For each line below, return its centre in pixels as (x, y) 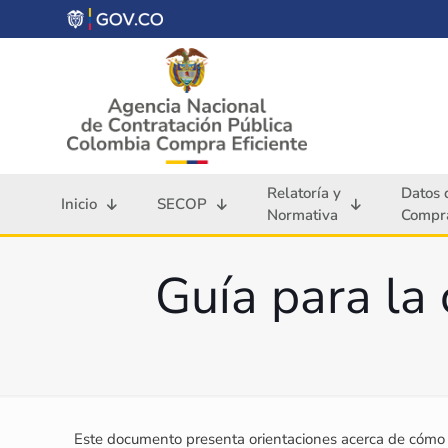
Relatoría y (304, 193)
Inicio (79, 204)
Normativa (302, 215)
